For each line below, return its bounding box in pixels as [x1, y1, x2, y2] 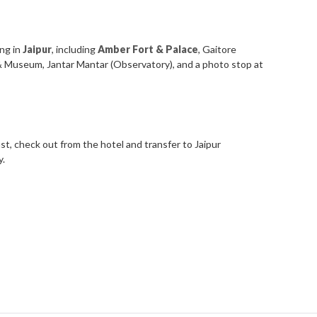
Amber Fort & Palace [98, 43, 199, 56]
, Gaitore [198, 43, 237, 56]
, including [52, 43, 98, 56]
